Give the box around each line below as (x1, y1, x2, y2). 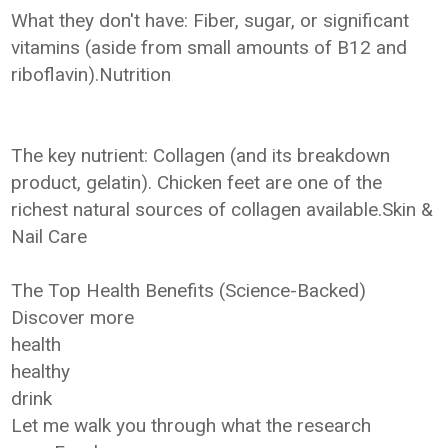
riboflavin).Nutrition (11, 63, 172, 86)
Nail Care (11, 225, 88, 248)
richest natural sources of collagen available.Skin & (11, 198, 434, 221)
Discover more (11, 306, 135, 329)
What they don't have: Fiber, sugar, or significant (11, 9, 410, 32)
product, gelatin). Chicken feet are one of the (11, 171, 383, 194)
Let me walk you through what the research (11, 414, 372, 437)
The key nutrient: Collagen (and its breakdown (11, 144, 391, 167)
